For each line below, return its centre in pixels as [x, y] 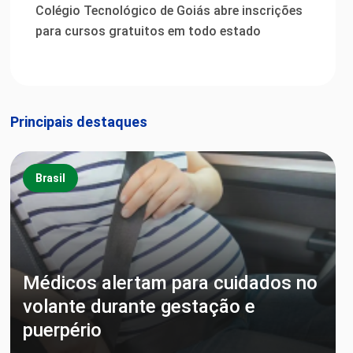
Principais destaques [78, 122]
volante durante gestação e [139, 307]
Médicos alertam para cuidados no [170, 283]
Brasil [50, 178]
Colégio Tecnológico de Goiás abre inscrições [169, 11]
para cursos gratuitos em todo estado [148, 31]
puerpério [62, 330]
